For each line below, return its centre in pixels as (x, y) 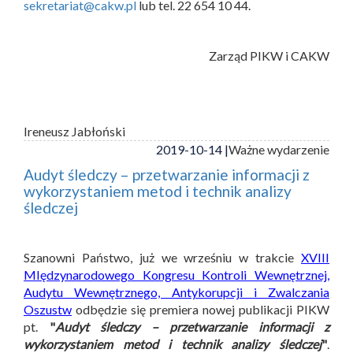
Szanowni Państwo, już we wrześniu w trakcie (162, 257)
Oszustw (48, 309)
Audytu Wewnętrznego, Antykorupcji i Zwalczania (176, 292)
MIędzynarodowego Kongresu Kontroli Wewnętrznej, (176, 274)
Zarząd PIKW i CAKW (269, 55)
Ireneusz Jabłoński (74, 131)
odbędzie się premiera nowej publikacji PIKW (201, 309)
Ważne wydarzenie (279, 149)
